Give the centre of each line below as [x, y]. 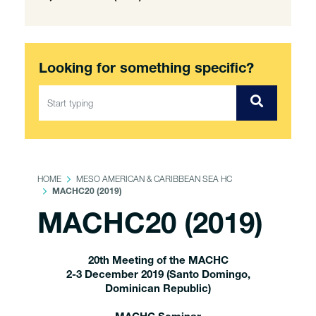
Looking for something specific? [146, 70]
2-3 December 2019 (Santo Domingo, [158, 275]
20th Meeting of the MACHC [158, 261]
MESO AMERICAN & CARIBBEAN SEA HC [154, 179]
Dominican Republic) [158, 290]
